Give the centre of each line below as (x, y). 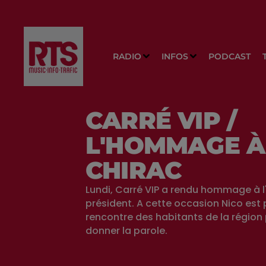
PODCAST (229, 56)
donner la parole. (126, 231)
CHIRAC (134, 170)
